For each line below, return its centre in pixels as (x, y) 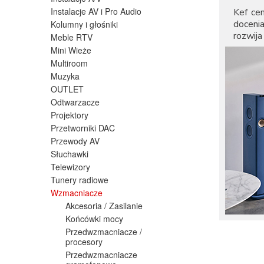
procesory (84, 241)
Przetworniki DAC (83, 128)
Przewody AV (75, 141)
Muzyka (65, 76)
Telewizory (70, 166)
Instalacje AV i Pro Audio (96, 11)
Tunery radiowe (80, 179)
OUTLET (67, 89)
